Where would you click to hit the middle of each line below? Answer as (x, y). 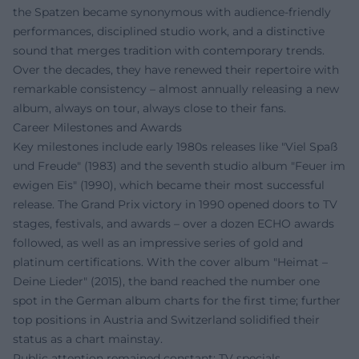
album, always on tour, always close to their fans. (149, 109)
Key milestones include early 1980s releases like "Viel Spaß (175, 147)
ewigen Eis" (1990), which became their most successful (169, 186)
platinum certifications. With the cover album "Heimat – (170, 262)
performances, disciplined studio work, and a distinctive (169, 32)
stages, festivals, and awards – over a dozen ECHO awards (173, 224)
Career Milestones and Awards (97, 128)
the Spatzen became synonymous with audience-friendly (172, 12)
